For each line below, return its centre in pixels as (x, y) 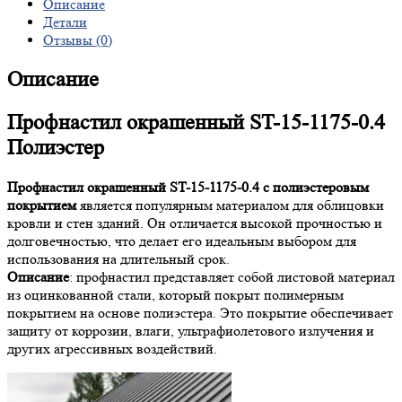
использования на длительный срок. (118, 259)
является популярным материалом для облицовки (230, 205)
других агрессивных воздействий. (112, 349)
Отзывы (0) (78, 40)
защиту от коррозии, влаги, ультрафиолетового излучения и (191, 331)
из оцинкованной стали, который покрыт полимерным (175, 295)
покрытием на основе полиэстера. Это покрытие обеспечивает (200, 313)
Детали (65, 22)
